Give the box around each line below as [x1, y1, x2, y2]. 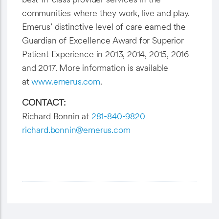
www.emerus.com [31, 76, 100, 87]
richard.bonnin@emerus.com [22, 125, 131, 135]
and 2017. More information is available [22, 63, 168, 73]
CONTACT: [22, 97, 66, 108]
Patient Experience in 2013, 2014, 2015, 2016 [22, 49, 189, 59]
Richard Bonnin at [22, 111, 91, 121]
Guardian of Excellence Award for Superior [22, 35, 184, 45]
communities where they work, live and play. [22, 8, 190, 18]
